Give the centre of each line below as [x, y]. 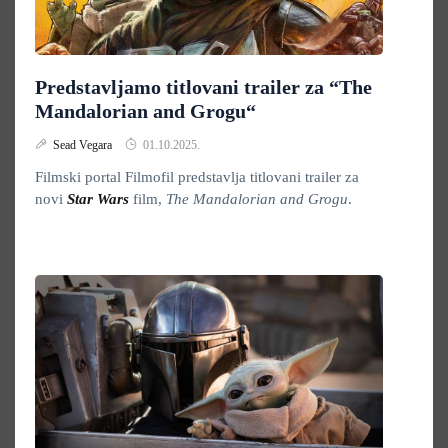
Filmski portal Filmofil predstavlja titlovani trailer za [197, 177]
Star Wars [98, 199]
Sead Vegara [84, 145]
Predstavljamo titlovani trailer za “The [203, 87]
